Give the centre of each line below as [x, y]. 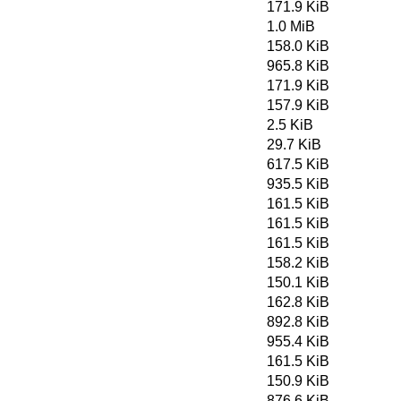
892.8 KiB [298, 322]
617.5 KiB [298, 164]
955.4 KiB [298, 341]
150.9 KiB [298, 381]
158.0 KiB [298, 46]
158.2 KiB [298, 263]
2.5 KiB [290, 125]
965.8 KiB [298, 66]
